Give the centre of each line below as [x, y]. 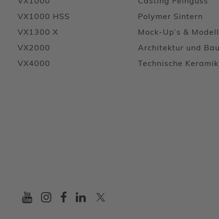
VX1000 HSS [44, 17]
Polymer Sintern [170, 17]
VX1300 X [38, 33]
